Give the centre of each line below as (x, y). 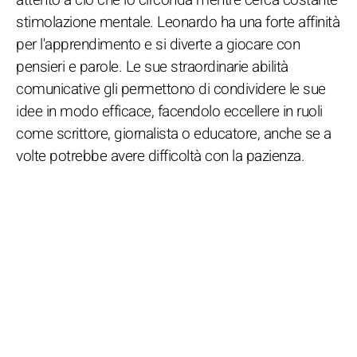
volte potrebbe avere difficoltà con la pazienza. (160, 156)
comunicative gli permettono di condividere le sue (171, 89)
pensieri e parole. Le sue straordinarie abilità (152, 67)
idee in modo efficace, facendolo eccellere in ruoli (169, 111)
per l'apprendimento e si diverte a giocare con (158, 44)
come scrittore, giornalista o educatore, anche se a (174, 133)
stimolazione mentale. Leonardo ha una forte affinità (178, 22)
